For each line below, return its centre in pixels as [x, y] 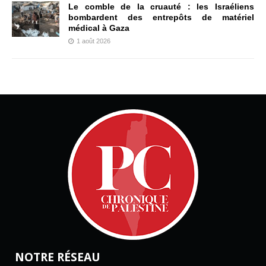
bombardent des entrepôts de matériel [161, 17]
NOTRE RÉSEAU [58, 256]
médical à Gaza [99, 28]
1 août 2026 [94, 41]
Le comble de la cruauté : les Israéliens [161, 6]
